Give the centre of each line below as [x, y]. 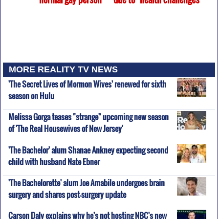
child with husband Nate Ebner [54, 162]
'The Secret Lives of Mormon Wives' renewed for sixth [87, 84]
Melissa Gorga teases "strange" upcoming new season [88, 117]
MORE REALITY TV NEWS [64, 70]
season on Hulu [31, 96]
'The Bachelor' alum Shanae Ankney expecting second [88, 150]
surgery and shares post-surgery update [67, 194]
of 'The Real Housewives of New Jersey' [66, 129]
